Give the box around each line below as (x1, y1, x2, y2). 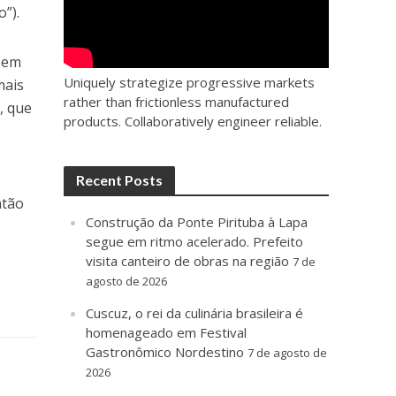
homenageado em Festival (86, 324, 247, 342)
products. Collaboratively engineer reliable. (64, 112, 323, 131)
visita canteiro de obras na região (86, 252, 290, 270)
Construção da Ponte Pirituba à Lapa (86, 213, 308, 232)
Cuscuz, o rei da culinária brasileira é (86, 304, 304, 323)
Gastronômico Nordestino (86, 343, 245, 362)
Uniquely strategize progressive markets (64, 73, 316, 92)
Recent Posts (76, 171, 164, 189)
